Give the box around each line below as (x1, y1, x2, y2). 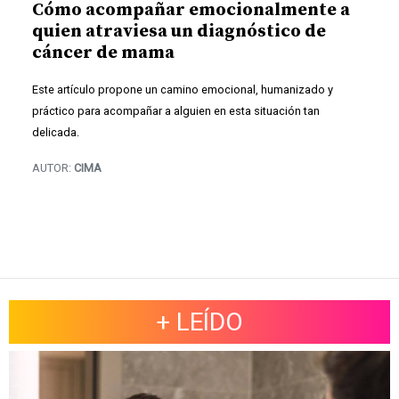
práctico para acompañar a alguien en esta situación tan (32, 104, 320, 118)
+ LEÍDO (156, 307, 243, 338)
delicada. (32, 126, 79, 140)
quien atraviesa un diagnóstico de (32, 20, 326, 44)
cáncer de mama (32, 42, 178, 65)
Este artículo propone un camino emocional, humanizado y (32, 83, 333, 97)
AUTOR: (32, 161, 74, 175)
